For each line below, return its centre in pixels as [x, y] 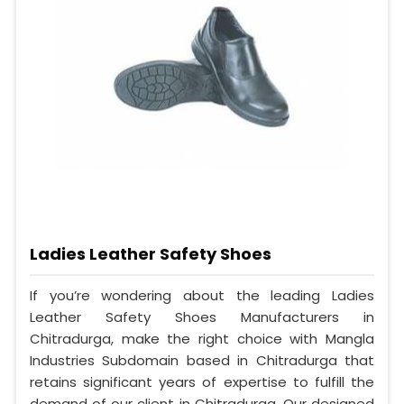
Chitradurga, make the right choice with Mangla [202, 338]
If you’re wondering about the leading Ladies [202, 295]
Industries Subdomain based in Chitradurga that [202, 360]
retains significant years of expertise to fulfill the [202, 381]
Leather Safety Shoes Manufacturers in [202, 317]
